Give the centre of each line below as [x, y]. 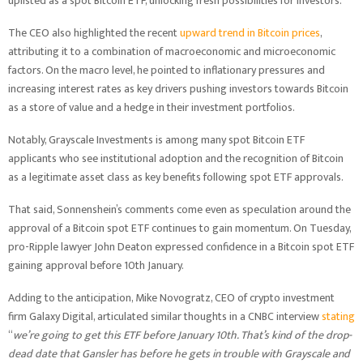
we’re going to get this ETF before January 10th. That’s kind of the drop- [182, 335]
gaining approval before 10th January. [97, 265]
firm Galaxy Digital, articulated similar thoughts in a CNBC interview [165, 316]
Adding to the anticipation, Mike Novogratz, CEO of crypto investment [171, 298]
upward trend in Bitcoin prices [250, 33]
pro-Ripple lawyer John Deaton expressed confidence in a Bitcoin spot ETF [181, 247]
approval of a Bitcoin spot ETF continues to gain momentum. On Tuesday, [179, 228]
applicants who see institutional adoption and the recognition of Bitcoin [176, 158]
